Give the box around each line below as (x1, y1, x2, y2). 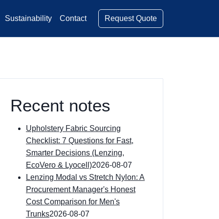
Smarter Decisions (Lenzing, (26, 149, 124, 157)
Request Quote (105, 14, 157, 22)
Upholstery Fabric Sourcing (26, 124, 121, 132)
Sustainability (5, 14, 52, 22)
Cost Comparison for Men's (26, 197, 120, 206)
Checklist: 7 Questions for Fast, (26, 136, 133, 145)
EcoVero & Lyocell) (26, 161, 92, 169)
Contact (60, 14, 87, 22)
